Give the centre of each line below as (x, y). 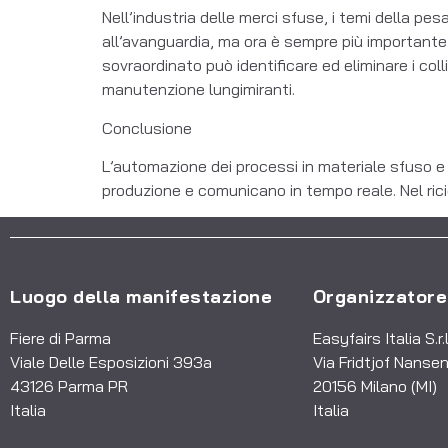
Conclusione (147, 127)
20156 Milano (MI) (376, 385)
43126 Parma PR (69, 385)
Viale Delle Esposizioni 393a (111, 361)
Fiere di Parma (60, 337)
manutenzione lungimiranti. (198, 89)
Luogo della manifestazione (141, 296)
